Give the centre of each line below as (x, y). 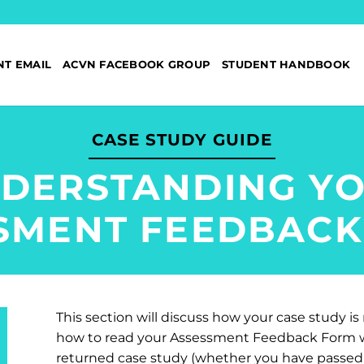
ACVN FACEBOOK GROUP (137, 65)
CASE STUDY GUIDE (182, 140)
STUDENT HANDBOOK (286, 65)
